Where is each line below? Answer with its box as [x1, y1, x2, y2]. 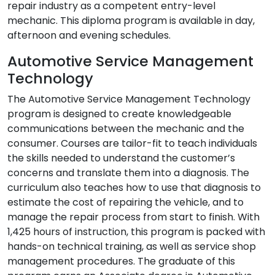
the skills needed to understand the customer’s [7, 151, 235, 165]
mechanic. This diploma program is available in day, [7, 14, 255, 28]
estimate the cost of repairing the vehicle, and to [7, 195, 244, 209]
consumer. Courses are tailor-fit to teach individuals [7, 136, 257, 150]
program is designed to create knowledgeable [7, 107, 231, 121]
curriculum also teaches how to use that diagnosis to [7, 180, 261, 195]
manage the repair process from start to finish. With [7, 210, 260, 224]
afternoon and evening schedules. [7, 28, 171, 42]
